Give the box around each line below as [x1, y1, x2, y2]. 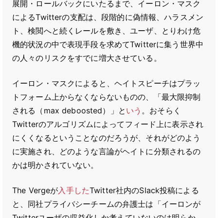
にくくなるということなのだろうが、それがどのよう [12, 133, 201, 143]
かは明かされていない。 [12, 160, 99, 170]
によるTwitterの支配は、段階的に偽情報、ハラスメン [12, 12, 203, 22]
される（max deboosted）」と [12, 106, 126, 115]
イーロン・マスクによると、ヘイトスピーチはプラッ [12, 78, 201, 88]
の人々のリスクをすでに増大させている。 [12, 53, 162, 63]
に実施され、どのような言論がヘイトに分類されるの [12, 146, 201, 156]
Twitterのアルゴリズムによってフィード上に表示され [12, 119, 203, 129]
